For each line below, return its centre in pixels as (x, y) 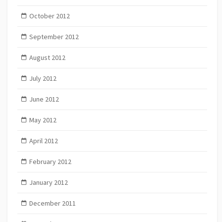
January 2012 (48, 183)
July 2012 (43, 79)
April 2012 (43, 141)
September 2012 (54, 37)
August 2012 (47, 58)
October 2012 (49, 16)
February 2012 (50, 162)
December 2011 (52, 203)
